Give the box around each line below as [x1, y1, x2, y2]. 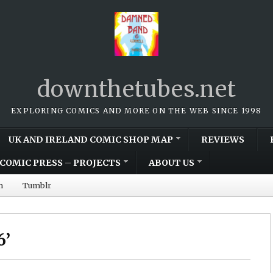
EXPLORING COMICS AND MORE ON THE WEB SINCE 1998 [11, 105, 262, 115]
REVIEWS [201, 133, 244, 145]
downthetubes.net [37, 76, 236, 103]
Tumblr [23, 180, 51, 190]
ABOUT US [149, 157, 194, 168]
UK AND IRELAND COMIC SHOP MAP [9, 133, 173, 145]
